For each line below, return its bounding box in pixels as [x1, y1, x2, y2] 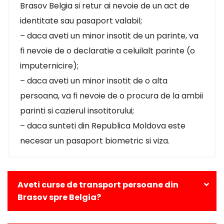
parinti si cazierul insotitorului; [20, 105, 134, 116]
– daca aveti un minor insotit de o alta [20, 75, 167, 86]
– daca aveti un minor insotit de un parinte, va [20, 30, 198, 41]
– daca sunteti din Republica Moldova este [20, 120, 185, 131]
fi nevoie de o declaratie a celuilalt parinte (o [20, 45, 195, 56]
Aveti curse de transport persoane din [17, 179, 178, 190]
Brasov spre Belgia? [17, 191, 101, 203]
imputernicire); [20, 60, 78, 71]
